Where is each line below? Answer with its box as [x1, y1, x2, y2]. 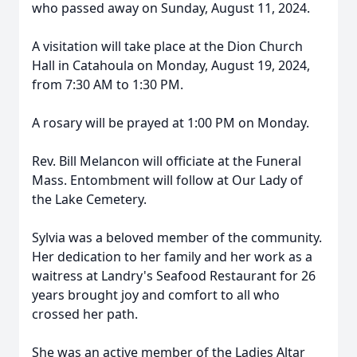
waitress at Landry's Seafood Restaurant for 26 [32, 267, 316, 284]
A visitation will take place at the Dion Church [32, 37, 303, 55]
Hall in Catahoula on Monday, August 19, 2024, [32, 57, 310, 74]
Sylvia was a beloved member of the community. [32, 229, 322, 246]
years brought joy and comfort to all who [32, 286, 280, 304]
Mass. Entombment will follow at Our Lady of [32, 171, 303, 189]
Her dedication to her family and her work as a [32, 248, 312, 265]
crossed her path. [32, 305, 138, 323]
